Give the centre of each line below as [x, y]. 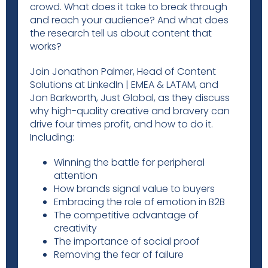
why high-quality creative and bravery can [130, 111]
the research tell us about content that [121, 33]
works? [46, 46]
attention [76, 176]
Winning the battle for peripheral [129, 162]
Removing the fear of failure [119, 255]
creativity [75, 228]
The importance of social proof [127, 241]
